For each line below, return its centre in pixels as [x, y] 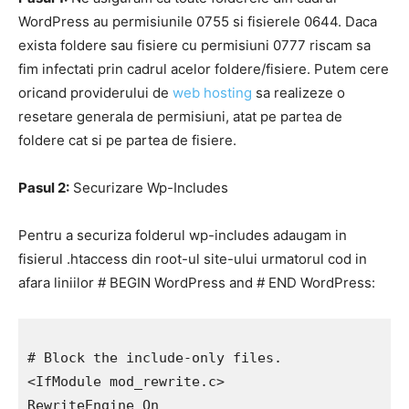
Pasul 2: [44, 188]
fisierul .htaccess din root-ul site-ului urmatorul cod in [193, 259]
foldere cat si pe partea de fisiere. [127, 141]
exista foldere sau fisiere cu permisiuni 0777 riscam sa [194, 46]
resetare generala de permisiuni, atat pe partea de [180, 117]
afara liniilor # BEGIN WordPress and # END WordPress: [197, 283]
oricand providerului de [95, 93]
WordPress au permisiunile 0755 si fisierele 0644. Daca [198, 22]
